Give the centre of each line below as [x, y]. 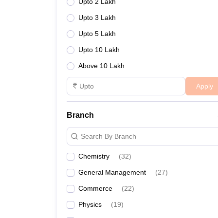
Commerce [95, 188]
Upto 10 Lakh [99, 50]
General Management [112, 172]
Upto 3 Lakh [97, 18]
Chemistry [94, 156]
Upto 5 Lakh [97, 34]
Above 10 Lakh [101, 66]
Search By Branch [109, 136]
